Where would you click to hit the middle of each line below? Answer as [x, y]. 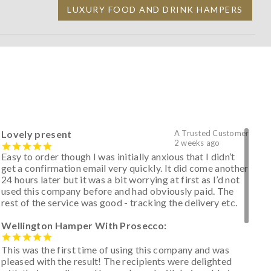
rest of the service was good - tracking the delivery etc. [119, 202]
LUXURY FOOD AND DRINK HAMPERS [155, 9]
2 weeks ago [197, 142]
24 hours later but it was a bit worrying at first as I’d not [121, 179]
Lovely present [37, 134]
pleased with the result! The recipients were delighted [117, 261]
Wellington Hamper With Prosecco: [84, 225]
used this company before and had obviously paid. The [118, 191]
